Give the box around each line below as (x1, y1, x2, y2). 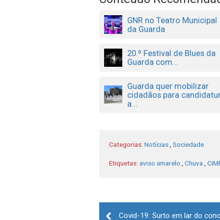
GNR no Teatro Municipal (127, 15, 218, 25)
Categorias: (109, 140, 144, 148)
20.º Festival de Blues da (127, 48, 216, 58)
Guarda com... (127, 57, 179, 67)
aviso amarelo (139, 159, 180, 167)
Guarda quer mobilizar (127, 81, 209, 91)
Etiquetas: (109, 159, 139, 167)
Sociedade (173, 140, 204, 148)
